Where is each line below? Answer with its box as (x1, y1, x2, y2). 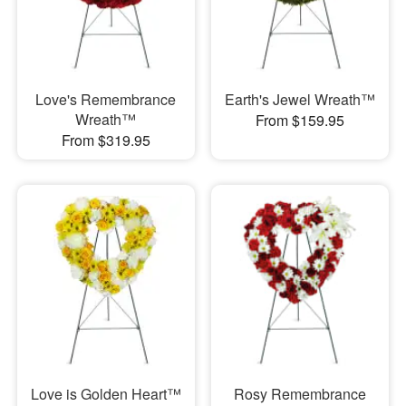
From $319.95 (61, 129, 150, 150)
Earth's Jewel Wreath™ (224, 88, 375, 110)
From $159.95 (255, 109, 344, 130)
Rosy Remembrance (233, 382, 366, 404)
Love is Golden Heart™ (30, 382, 181, 404)
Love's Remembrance (35, 88, 177, 110)
